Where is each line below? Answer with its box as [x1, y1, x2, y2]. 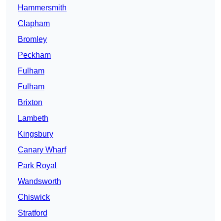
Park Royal [18, 161, 57, 170]
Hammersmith [18, 3, 67, 12]
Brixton [18, 98, 42, 107]
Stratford [18, 209, 47, 218]
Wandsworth [18, 177, 61, 186]
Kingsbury [18, 130, 53, 139]
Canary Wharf [18, 146, 66, 154]
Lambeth [18, 114, 48, 123]
